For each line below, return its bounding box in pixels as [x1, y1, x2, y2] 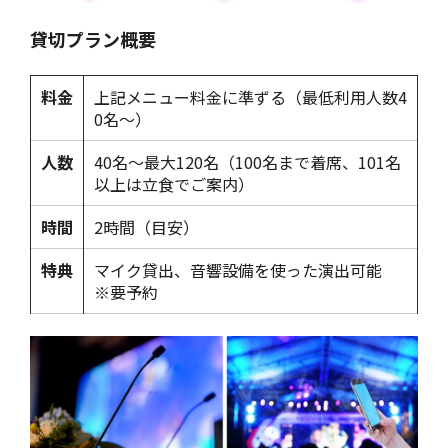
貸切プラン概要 [30, 26, 156, 53]
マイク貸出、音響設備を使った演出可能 [94, 257, 398, 282]
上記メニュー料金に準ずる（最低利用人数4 [94, 84, 407, 109]
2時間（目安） [94, 214, 199, 239]
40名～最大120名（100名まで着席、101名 [94, 149, 401, 174]
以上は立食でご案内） [94, 171, 254, 196]
